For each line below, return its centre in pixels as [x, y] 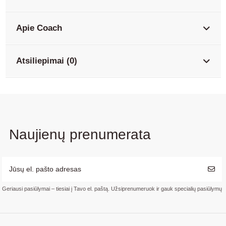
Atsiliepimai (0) [46, 61]
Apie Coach [39, 28]
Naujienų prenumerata [80, 134]
